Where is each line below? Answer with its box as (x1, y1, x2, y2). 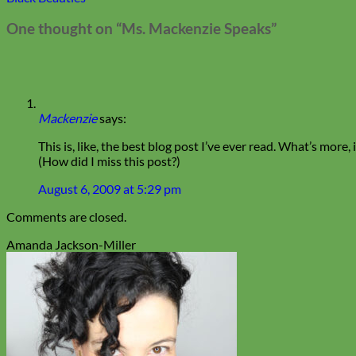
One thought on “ (6, 19, 122, 37)
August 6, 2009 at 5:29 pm (38, 180, 181, 196)
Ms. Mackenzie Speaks (122, 19, 271, 37)
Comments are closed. (6, 208, 126, 224)
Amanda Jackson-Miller (6, 236, 136, 252)
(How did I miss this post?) (38, 153, 180, 168)
